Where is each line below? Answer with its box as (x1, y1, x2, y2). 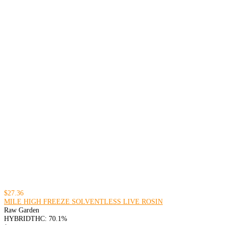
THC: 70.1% (31, 214, 67, 223)
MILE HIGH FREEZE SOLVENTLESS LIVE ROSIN (4, 197, 163, 206)
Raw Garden (4, 206, 39, 214)
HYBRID (4, 214, 31, 223)
